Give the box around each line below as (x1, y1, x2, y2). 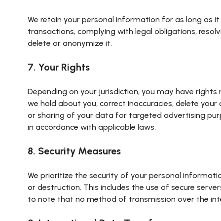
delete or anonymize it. (28, 38, 112, 48)
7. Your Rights (28, 61, 90, 73)
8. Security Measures (28, 145, 121, 157)
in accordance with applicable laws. (28, 122, 156, 132)
